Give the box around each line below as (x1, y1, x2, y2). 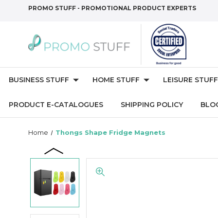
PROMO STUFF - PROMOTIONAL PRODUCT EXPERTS (28, 4, 196, 12)
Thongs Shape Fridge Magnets (55, 128, 165, 136)
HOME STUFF (92, 75, 140, 84)
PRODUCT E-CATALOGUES (9, 100, 103, 109)
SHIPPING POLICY (121, 100, 183, 109)
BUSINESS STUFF (9, 75, 69, 84)
